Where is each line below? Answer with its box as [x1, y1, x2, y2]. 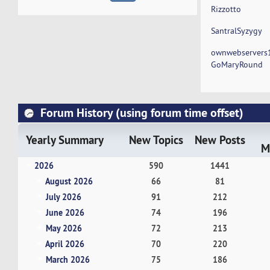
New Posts [194, 132, 245, 148]
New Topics [128, 132, 183, 148]
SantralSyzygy [211, 25, 263, 37]
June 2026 [45, 206, 84, 218]
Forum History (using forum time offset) [37, 105, 243, 121]
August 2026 [45, 175, 93, 187]
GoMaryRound [211, 59, 263, 71]
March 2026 [45, 253, 90, 265]
